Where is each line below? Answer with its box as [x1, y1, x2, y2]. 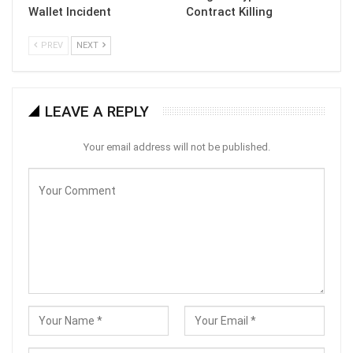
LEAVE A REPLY [45, 102, 149, 121]
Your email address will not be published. [83, 141, 270, 154]
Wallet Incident [28, 5, 111, 20]
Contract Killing [186, 5, 273, 20]
